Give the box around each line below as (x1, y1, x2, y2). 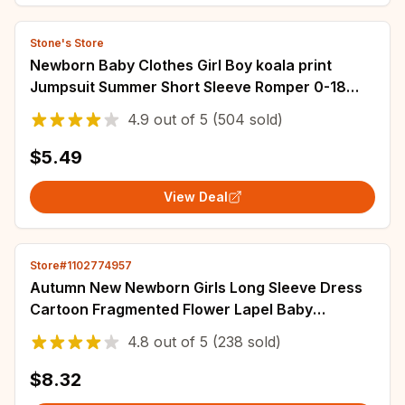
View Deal (163, 189, 228, 204)
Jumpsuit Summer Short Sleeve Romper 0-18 (30, 78, 346, 96)
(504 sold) (208, 110, 283, 128)
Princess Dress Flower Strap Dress (30, 322, 278, 340)
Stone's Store (30, 36, 104, 50)
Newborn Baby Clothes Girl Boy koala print (30, 56, 332, 74)
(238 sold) (208, 333, 281, 351)
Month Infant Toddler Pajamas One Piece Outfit (30, 99, 366, 118)
